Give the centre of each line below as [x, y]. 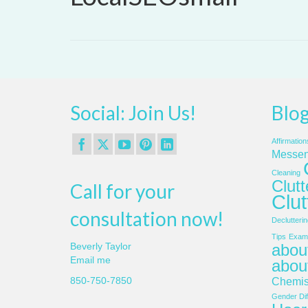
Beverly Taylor [101, 246]
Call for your [122, 191]
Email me [90, 260]
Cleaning [286, 173]
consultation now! [147, 219]
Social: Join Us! [133, 113]
